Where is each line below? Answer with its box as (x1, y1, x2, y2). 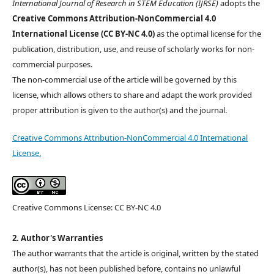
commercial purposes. (12, 59, 92, 70)
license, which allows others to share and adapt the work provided (12, 89, 252, 101)
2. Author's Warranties (12, 232, 103, 244)
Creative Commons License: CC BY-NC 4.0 (12, 202, 161, 213)
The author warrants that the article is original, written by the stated (12, 248, 259, 259)
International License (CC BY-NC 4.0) (12, 28, 155, 40)
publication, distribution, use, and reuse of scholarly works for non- (12, 43, 254, 55)
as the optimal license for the (155, 28, 261, 40)
